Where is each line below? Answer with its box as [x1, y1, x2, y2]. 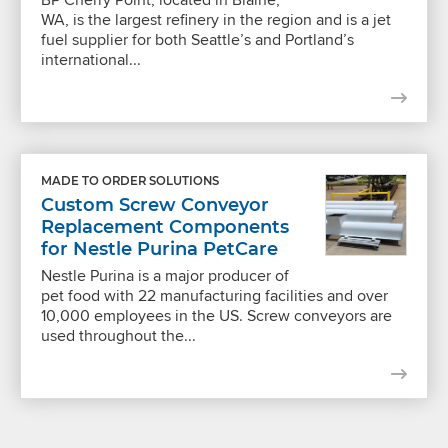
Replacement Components [41, 215, 289, 238]
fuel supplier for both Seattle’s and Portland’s [41, 27, 354, 51]
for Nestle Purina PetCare [41, 237, 278, 260]
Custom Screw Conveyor [41, 193, 269, 216]
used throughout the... [41, 323, 196, 347]
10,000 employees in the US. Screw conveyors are [41, 303, 392, 327]
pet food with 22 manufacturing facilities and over [41, 283, 388, 307]
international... [41, 47, 141, 71]
